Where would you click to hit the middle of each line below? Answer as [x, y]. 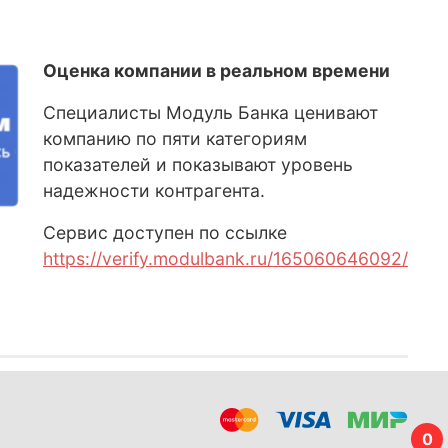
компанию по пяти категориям [175, 139]
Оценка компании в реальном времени [216, 71]
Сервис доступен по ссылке [165, 233]
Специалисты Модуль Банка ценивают [210, 113]
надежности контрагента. [156, 191]
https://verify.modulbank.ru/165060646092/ [225, 259]
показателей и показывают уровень [198, 165]
